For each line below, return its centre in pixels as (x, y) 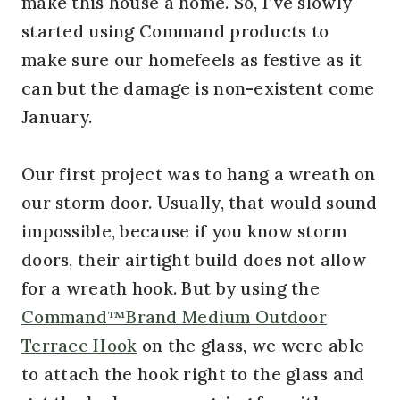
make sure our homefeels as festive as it (192, 59)
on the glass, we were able (251, 345)
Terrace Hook (79, 345)
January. (57, 117)
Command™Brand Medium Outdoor (174, 317)
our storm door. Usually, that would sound (200, 202)
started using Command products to (175, 31)
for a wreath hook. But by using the (171, 288)
